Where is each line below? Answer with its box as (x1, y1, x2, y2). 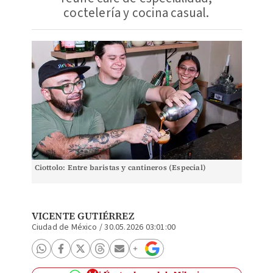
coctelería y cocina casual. (63, 4, 210, 22)
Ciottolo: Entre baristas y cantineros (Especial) (34, 163, 207, 172)
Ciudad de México (31, 221, 97, 233)
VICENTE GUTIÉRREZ (31, 209, 134, 222)
